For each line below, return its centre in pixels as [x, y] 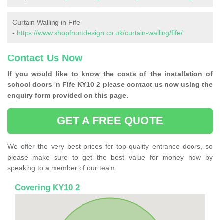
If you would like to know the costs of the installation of [110, 74]
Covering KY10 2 [47, 188]
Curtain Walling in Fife [46, 22]
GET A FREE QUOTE [110, 121]
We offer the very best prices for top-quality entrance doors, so [110, 147]
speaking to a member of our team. [62, 168]
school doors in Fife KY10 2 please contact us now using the [110, 85]
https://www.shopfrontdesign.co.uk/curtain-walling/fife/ [100, 33]
